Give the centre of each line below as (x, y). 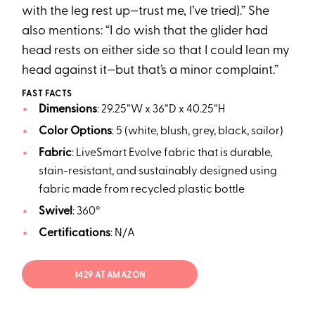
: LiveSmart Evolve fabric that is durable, (172, 154)
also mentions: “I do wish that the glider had (145, 32)
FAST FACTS (47, 95)
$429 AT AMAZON (110, 275)
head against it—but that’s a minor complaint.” (150, 71)
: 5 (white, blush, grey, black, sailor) (197, 132)
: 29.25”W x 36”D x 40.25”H (161, 110)
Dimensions (67, 110)
